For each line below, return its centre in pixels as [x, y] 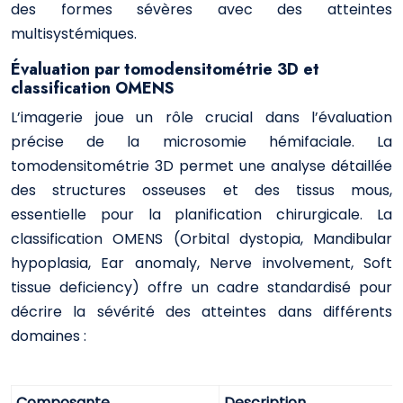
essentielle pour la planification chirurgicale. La [201, 215]
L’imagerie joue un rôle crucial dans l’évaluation [201, 117]
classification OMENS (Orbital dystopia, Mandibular [201, 239]
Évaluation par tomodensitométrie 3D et [165, 69]
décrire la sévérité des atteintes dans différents [201, 312]
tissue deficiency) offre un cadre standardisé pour [201, 287]
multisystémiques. [74, 34]
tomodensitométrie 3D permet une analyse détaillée [201, 166]
